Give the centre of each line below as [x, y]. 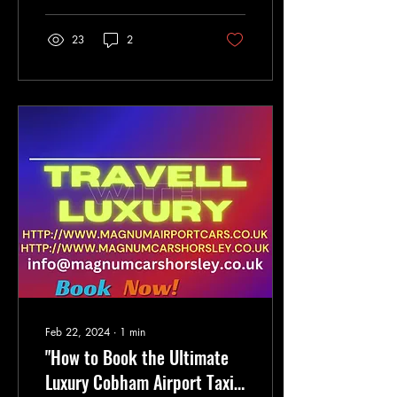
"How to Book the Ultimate [137, 357]
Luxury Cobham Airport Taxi [140, 382]
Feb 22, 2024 [78, 332]
